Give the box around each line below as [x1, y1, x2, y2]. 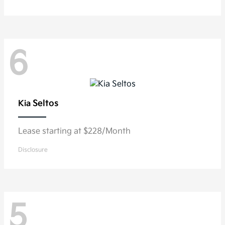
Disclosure [18, 146, 48, 154]
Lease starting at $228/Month [18, 126, 131, 136]
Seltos [33, 98, 58, 108]
